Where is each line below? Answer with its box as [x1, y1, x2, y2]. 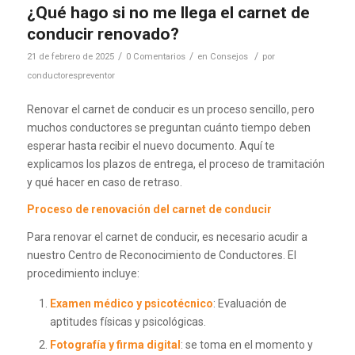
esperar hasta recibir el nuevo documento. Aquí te [26, 139, 275, 152]
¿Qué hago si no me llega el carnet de [26, 2, 310, 22]
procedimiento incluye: [26, 267, 139, 281]
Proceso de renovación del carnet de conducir [26, 203, 272, 216]
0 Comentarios [125, 50, 185, 62]
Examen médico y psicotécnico [49, 297, 213, 311]
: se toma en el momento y [180, 338, 313, 352]
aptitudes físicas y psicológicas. [49, 315, 206, 329]
